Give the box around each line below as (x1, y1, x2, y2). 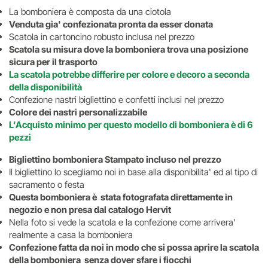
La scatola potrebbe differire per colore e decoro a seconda (9, 69, 249, 80)
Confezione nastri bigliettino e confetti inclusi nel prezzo (9, 94, 224, 105)
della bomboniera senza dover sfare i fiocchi (9, 254, 191, 266)
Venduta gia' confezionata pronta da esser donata (9, 19, 213, 30)
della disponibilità (9, 81, 82, 93)
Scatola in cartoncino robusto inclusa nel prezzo (9, 31, 194, 42)
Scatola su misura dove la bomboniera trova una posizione (9, 44, 248, 55)
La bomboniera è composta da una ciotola (9, 6, 171, 17)
